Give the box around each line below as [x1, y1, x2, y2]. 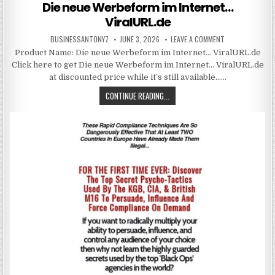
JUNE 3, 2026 [120, 34, 160, 45]
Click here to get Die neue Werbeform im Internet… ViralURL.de [11, 60, 264, 70]
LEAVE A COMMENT [171, 34, 225, 45]
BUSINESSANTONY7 [50, 34, 109, 45]
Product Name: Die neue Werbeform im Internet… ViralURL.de [14, 48, 261, 58]
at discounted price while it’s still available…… [48, 72, 227, 82]
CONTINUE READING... [106, 90, 169, 103]
